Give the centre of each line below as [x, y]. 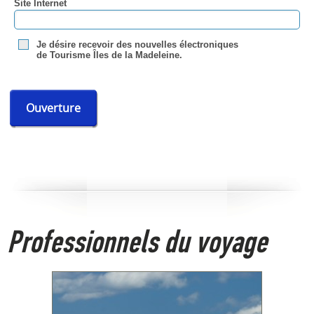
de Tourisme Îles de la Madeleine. [109, 55]
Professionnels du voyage [137, 243]
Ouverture [53, 108]
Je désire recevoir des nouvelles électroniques [137, 45]
